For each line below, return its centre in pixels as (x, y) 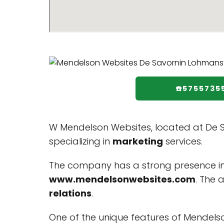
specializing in (81, 141)
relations (70, 193)
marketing (138, 141)
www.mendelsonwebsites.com (122, 179)
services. (183, 141)
